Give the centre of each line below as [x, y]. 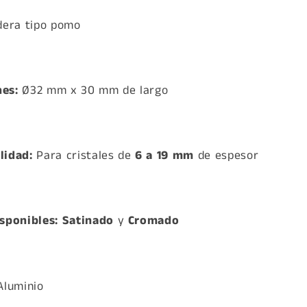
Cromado [153, 221]
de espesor [226, 156]
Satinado [88, 221]
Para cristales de [84, 156]
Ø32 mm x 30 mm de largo [93, 91]
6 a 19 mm [165, 156]
